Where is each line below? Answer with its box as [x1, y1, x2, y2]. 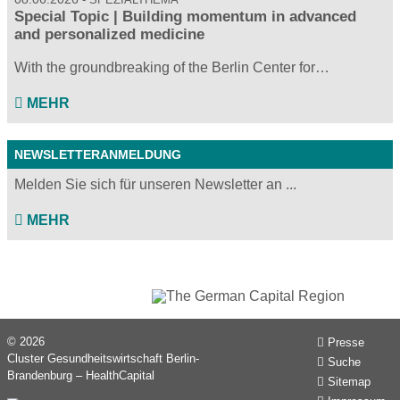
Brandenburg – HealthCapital [7, 369, 154, 383]
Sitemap [328, 375, 371, 389]
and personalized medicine [14, 25, 204, 43]
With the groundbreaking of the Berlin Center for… [14, 59, 329, 75]
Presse [328, 336, 364, 350]
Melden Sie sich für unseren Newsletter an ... [14, 177, 296, 193]
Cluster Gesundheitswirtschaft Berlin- [7, 352, 199, 366]
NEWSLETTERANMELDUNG [14, 147, 181, 162]
